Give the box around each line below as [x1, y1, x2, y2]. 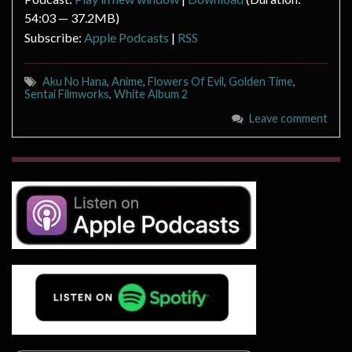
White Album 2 [114, 87, 188, 101]
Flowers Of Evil [148, 75, 224, 89]
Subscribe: [24, 30, 84, 46]
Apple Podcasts [84, 30, 169, 46]
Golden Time [229, 75, 293, 89]
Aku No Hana [42, 75, 107, 89]
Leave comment [249, 112, 328, 126]
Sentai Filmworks [24, 87, 109, 101]
